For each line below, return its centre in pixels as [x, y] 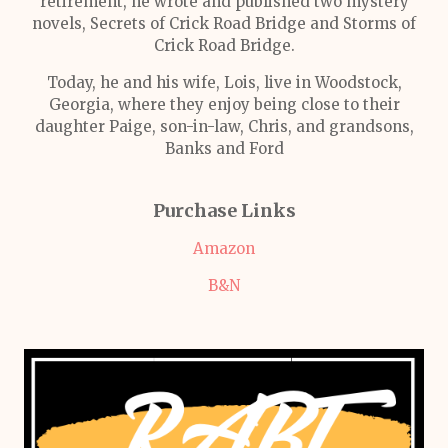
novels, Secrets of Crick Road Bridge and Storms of [224, 23]
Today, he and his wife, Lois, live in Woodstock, [224, 82]
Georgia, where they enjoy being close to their [224, 104]
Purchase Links [224, 210]
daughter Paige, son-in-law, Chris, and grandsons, [224, 126]
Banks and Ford [224, 148]
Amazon [224, 248]
